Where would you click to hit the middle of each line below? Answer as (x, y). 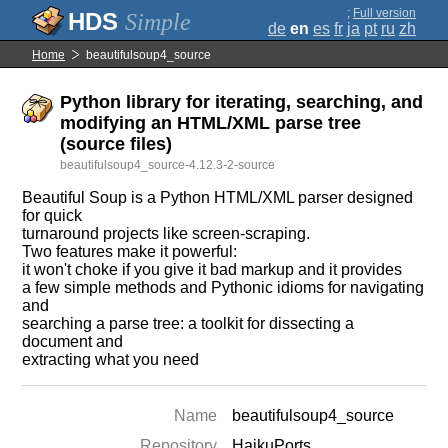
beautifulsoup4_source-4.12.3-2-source (168, 165)
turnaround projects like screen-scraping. (166, 233)
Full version (384, 13)
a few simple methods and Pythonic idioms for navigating (223, 287)
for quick (52, 215)
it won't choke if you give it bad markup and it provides (212, 269)
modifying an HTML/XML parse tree (211, 123)
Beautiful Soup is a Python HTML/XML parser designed (218, 197)
